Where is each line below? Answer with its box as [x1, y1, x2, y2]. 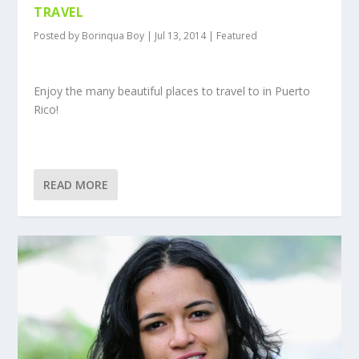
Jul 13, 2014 [155, 28, 207, 42]
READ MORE [43, 176, 109, 192]
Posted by [34, 28, 83, 42]
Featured [216, 28, 258, 42]
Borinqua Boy [82, 28, 145, 42]
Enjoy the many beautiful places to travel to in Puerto [34, 83, 311, 99]
